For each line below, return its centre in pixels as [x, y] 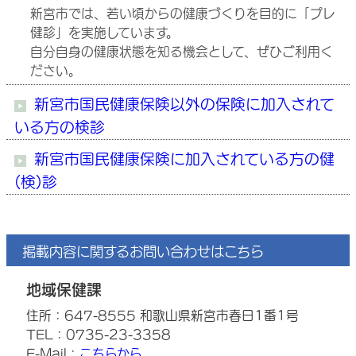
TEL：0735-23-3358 [99, 335]
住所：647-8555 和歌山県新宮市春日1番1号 [163, 315]
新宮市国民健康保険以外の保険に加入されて [184, 104]
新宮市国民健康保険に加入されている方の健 [184, 159]
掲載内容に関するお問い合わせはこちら [143, 252]
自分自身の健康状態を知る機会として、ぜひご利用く [182, 52]
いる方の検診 [60, 127]
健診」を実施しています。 [104, 33]
